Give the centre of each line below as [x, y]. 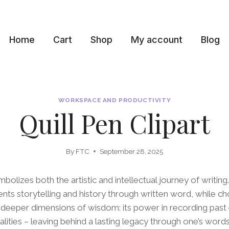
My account [157, 39]
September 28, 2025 [132, 151]
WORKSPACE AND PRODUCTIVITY [114, 100]
